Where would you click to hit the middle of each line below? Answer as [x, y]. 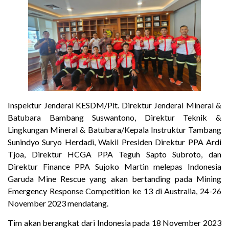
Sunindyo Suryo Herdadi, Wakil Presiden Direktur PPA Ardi [114, 142]
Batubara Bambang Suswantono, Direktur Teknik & [114, 117]
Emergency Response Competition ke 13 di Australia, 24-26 [114, 191]
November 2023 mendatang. [59, 203]
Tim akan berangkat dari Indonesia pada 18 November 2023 [114, 223]
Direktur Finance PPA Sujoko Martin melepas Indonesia [114, 166]
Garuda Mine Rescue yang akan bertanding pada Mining [114, 178]
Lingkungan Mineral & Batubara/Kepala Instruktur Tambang [114, 129]
